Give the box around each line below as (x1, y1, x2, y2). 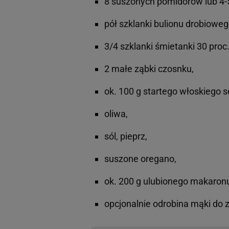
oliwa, (104, 108, 128, 120)
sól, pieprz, (104, 131, 147, 142)
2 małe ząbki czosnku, (104, 63, 194, 75)
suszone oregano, (104, 153, 176, 165)
